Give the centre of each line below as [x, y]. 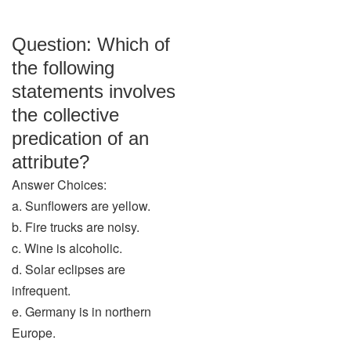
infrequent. [41, 290]
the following [63, 68]
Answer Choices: [59, 185]
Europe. [34, 333]
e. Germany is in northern [81, 311]
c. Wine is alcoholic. [67, 248]
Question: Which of [91, 44]
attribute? [51, 162]
